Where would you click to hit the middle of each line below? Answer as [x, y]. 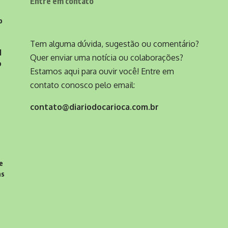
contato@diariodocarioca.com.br [94, 107]
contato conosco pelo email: [82, 85]
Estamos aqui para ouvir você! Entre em [102, 71]
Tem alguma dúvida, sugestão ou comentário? [115, 44]
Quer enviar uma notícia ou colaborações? [107, 57]
